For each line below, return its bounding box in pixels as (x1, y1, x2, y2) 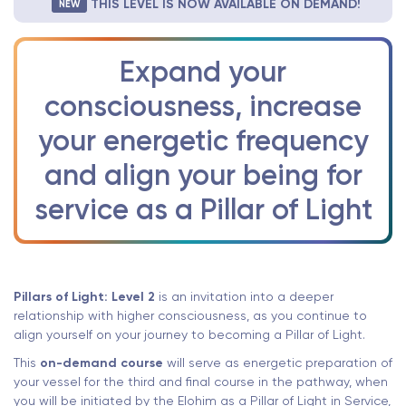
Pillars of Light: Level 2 (14, 288, 159, 304)
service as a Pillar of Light (34, 191, 372, 227)
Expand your (120, 53, 286, 89)
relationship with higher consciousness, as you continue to (14, 307, 367, 323)
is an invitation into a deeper (159, 288, 333, 304)
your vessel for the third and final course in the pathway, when (14, 374, 388, 390)
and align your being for (43, 157, 362, 192)
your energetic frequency (37, 122, 369, 158)
